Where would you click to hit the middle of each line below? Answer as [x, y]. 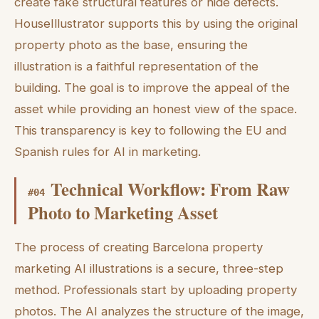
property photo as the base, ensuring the [131, 45]
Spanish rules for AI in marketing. [108, 152]
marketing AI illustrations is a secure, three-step [149, 268]
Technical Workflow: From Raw [170, 189]
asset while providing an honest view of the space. [156, 109]
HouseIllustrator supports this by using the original [156, 24]
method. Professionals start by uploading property [156, 289]
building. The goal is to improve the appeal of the [152, 88]
